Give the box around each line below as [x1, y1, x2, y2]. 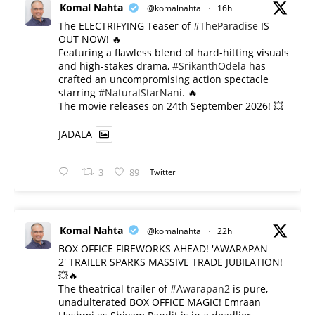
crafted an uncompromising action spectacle [58, 72, 269, 86]
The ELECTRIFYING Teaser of [58, 19, 193, 33]
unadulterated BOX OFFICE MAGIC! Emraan [58, 295, 261, 309]
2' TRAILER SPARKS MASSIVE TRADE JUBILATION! [58, 255, 283, 269]
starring [58, 86, 98, 100]
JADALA [58, 127, 92, 141]
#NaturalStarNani [98, 86, 182, 100]
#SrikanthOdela [172, 59, 246, 73]
